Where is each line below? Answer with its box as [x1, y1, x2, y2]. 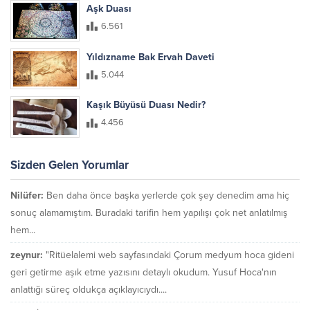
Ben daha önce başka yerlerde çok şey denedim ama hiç [46, 190, 289, 202]
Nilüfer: [10, 190, 44, 202]
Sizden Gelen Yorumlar [10, 158, 129, 173]
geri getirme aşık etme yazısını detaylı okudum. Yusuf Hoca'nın [10, 266, 277, 279]
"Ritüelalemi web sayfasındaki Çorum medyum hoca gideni [46, 249, 294, 262]
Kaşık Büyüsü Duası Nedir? [86, 99, 206, 111]
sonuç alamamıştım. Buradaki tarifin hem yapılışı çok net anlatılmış [10, 207, 288, 219]
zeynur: [10, 249, 43, 262]
